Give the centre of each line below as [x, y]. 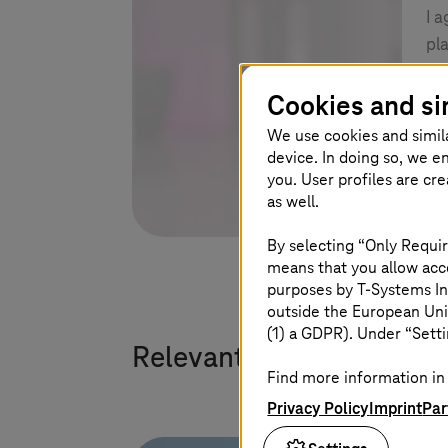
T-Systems [394, 289]
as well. [293, 201]
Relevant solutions [249, 358]
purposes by [312, 289]
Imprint [396, 408]
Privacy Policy [318, 408]
